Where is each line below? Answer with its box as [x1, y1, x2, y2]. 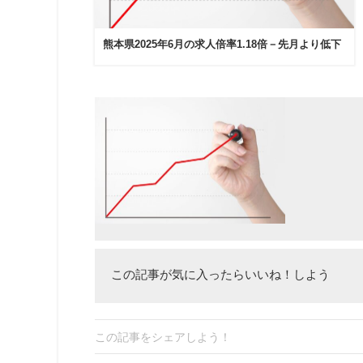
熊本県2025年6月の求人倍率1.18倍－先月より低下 [103, 37, 341, 50]
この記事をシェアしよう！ [95, 330, 231, 344]
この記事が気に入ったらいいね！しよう [111, 267, 330, 281]
